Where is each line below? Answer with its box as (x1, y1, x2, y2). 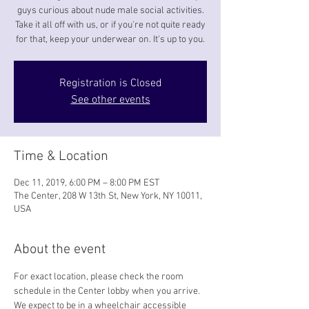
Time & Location (14, 148, 108, 165)
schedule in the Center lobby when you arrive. (14, 286, 202, 297)
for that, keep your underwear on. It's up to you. (16, 34, 205, 46)
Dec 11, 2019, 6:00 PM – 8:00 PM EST (14, 177, 159, 189)
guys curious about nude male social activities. (17, 5, 204, 17)
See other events (70, 93, 150, 107)
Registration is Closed (59, 77, 162, 90)
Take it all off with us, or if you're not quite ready (15, 19, 206, 31)
